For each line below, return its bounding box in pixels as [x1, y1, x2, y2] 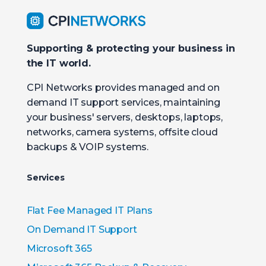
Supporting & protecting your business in [26, 43, 235, 55]
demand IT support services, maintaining [26, 97, 220, 109]
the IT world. [26, 58, 91, 69]
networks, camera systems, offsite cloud [26, 126, 218, 138]
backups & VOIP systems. [26, 141, 149, 153]
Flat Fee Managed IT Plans [26, 205, 153, 217]
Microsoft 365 [26, 243, 92, 255]
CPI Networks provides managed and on [26, 82, 220, 94]
